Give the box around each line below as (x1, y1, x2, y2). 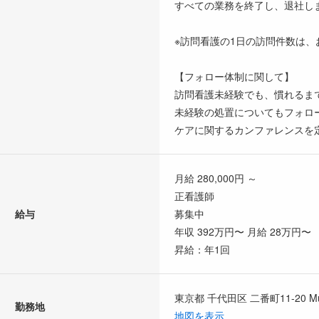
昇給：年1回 (174, 241, 230, 256)
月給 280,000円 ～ (174, 170, 257, 185)
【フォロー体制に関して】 (174, 68, 294, 83)
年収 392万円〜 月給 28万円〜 (174, 224, 311, 239)
